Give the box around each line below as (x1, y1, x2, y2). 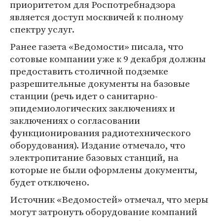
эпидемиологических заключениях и (10, 102, 175, 114)
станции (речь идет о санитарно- (10, 89, 158, 102)
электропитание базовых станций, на (10, 151, 179, 164)
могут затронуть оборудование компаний (10, 205, 197, 218)
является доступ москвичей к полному (10, 10, 184, 23)
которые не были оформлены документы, (10, 163, 198, 176)
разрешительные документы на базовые (10, 77, 190, 90)
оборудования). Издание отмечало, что (10, 139, 185, 151)
